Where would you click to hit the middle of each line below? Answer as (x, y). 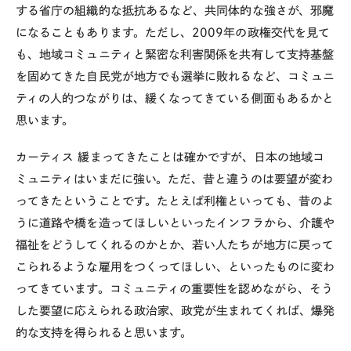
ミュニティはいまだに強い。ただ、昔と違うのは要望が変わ (175, 179)
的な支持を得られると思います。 (104, 333)
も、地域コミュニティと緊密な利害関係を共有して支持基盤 (175, 55)
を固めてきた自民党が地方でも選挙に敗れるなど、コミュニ (175, 77)
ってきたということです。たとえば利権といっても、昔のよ (175, 201)
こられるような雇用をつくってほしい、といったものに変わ (175, 267)
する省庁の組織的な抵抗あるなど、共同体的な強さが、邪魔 (175, 11)
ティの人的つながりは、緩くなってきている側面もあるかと (175, 99)
